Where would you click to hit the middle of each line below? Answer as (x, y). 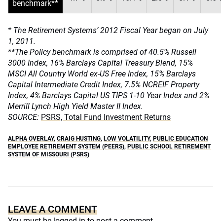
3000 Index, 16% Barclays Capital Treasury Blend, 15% (100, 63)
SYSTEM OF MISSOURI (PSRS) (49, 154)
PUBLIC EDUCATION (180, 139)
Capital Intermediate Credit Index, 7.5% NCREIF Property (104, 85)
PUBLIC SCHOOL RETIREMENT (169, 147)
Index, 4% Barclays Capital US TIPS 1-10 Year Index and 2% (109, 95)
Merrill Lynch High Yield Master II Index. (75, 106)
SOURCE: (23, 117)
